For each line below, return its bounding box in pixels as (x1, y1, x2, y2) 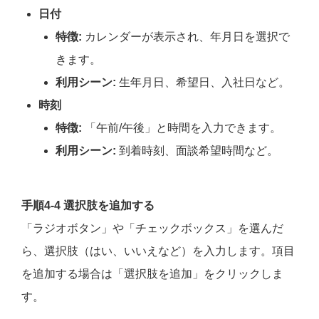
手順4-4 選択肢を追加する (21, 199, 155, 212)
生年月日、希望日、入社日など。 (116, 76, 290, 89)
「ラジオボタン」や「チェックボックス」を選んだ (21, 222, 283, 235)
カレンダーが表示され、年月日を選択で (82, 31, 290, 43)
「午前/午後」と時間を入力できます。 (82, 122, 281, 135)
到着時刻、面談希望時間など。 (116, 145, 278, 157)
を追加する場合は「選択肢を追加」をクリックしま (21, 268, 283, 281)
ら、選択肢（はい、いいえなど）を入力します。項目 (21, 245, 295, 258)
